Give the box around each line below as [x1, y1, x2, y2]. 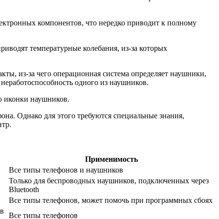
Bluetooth [9, 185, 39, 194]
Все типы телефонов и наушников [9, 165, 123, 174]
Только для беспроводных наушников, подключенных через [9, 176, 209, 185]
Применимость [85, 154, 138, 163]
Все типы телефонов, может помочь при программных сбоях [9, 196, 213, 204]
